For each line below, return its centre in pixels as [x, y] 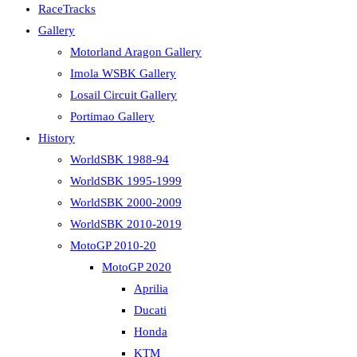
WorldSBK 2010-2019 [126, 224]
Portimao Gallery [112, 116]
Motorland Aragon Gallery [136, 52]
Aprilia [151, 288]
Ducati [150, 310]
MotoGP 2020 [137, 267]
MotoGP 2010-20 [113, 245]
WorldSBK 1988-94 [120, 159]
